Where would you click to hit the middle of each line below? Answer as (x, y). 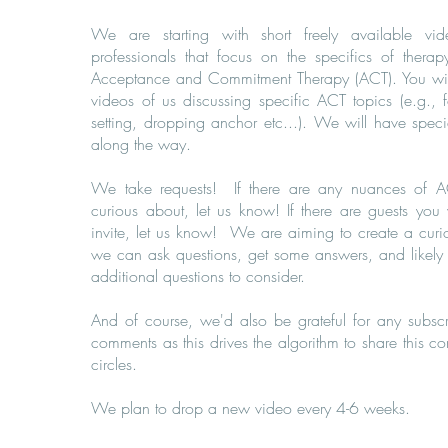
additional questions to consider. (201, 276)
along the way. (144, 144)
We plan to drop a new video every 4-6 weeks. (251, 408)
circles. (117, 364)
